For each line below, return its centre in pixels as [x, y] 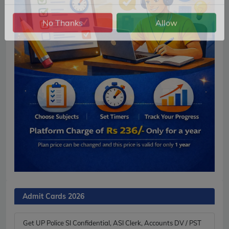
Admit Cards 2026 [53, 196]
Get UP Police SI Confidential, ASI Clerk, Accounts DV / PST [112, 223]
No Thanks [63, 36]
